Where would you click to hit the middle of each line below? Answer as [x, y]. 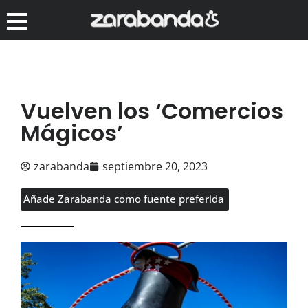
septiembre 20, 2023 [155, 166]
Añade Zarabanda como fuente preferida [124, 198]
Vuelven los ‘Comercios [152, 111]
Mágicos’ [72, 133]
